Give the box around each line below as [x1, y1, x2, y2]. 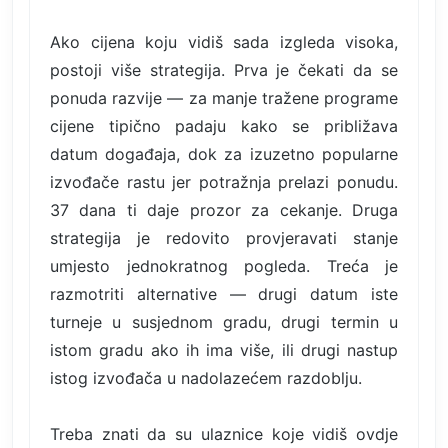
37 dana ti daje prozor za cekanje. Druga [50, 199, 398, 220]
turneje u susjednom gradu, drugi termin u [50, 311, 398, 332]
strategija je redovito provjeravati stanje [50, 227, 398, 248]
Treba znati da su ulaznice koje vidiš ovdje [50, 423, 398, 444]
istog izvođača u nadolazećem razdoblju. [50, 367, 362, 388]
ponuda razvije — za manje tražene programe [50, 87, 398, 108]
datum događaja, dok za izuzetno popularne [50, 143, 398, 164]
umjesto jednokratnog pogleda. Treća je [50, 255, 398, 276]
